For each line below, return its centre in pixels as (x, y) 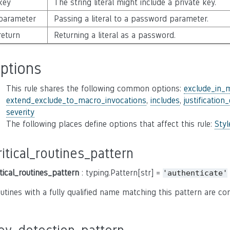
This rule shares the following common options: (95, 88)
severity (20, 112)
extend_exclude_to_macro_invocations (76, 100)
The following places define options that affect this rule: (110, 124)
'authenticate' (195, 173)
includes (165, 100)
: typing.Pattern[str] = (121, 172)
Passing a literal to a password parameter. (131, 18)
